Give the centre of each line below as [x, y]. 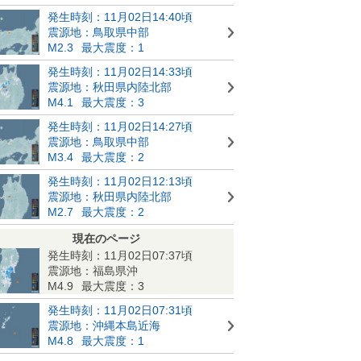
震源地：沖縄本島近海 [104, 325]
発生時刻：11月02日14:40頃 [120, 17]
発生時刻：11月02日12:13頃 [120, 181]
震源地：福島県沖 [93, 270]
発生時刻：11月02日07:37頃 [120, 255]
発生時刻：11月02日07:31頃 [120, 310]
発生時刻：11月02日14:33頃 [120, 71]
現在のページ [106, 238]
